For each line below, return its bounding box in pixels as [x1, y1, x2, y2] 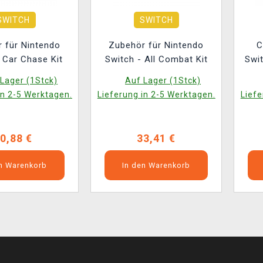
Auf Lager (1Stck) [125, 76, 201, 85]
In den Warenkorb [122, 161, 191, 170]
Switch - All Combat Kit [104, 54, 208, 65]
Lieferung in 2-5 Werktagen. [97, 90, 215, 99]
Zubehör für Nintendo [109, 40, 204, 50]
